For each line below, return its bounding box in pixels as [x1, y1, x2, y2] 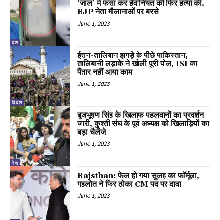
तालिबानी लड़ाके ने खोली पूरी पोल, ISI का [77, 58, 198, 69]
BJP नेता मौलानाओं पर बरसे [77, 7, 159, 17]
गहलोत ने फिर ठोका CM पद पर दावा [77, 179, 182, 189]
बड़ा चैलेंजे [77, 127, 106, 137]
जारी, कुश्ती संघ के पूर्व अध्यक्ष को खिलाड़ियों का [77, 119, 210, 129]
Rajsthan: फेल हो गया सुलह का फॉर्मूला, [77, 170, 200, 181]
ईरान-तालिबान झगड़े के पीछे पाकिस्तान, [77, 50, 188, 60]
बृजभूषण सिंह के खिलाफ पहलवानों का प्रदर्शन [77, 110, 204, 121]
